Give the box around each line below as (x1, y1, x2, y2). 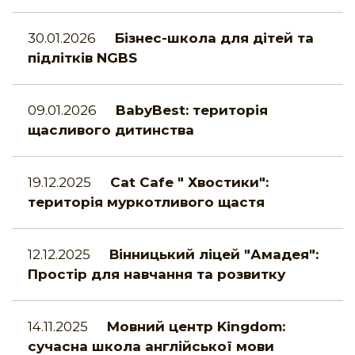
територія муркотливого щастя (28, 194, 265, 211)
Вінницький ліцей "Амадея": (109, 246, 319, 263)
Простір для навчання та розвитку (28, 266, 285, 283)
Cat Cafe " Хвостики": (110, 174, 269, 191)
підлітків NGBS (28, 50, 137, 67)
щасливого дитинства (28, 122, 194, 139)
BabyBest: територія (116, 102, 268, 119)
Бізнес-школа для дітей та (115, 30, 314, 47)
